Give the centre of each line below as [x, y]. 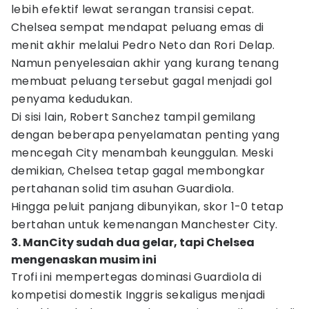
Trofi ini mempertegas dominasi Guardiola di [137, 277]
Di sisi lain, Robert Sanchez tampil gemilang [133, 117]
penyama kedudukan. [72, 99]
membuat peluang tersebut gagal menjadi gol [142, 81]
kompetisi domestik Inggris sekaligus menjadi [138, 295]
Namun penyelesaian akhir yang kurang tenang [145, 63]
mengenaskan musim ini [84, 260]
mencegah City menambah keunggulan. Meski [142, 153]
